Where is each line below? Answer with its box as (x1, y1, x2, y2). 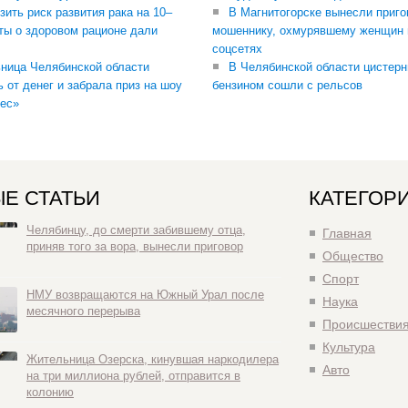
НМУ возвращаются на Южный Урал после (26, 288, 264, 302)
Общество (322, 249, 383, 264)
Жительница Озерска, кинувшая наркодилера (26, 352, 279, 367)
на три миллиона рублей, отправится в (26, 369, 240, 383)
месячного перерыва (26, 304, 140, 319)
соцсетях (212, 42, 262, 56)
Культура (322, 340, 375, 355)
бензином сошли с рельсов (212, 78, 362, 93)
